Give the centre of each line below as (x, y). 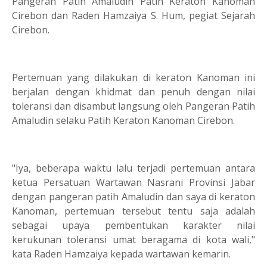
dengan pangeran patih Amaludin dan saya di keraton (133, 196)
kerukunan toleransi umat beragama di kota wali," (133, 239)
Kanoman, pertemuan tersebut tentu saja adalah (133, 211)
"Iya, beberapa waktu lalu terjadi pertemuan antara (133, 168)
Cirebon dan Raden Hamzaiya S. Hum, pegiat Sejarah (133, 15)
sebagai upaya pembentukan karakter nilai (133, 225)
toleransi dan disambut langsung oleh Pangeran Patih (133, 106)
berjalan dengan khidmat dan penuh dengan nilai (133, 91)
